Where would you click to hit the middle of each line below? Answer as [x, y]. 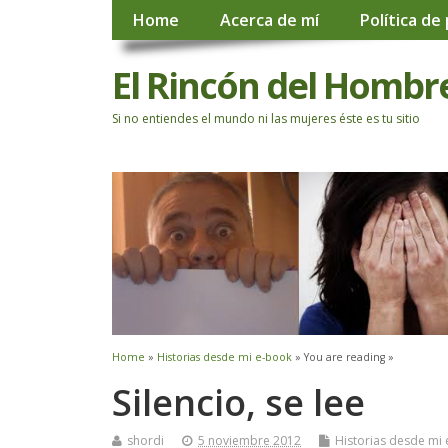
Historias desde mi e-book [224, 356]
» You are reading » [343, 356]
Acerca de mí [269, 20]
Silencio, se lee [238, 402]
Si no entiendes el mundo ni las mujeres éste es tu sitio [266, 118]
